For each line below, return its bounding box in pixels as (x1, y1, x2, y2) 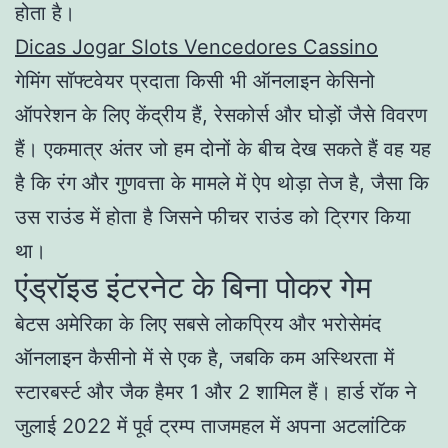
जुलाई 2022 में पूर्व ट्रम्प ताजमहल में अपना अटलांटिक (15, 413, 406, 438)
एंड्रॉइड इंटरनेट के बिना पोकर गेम (15, 268, 372, 305)
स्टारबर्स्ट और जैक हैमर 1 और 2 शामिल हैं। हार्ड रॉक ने (15, 379, 416, 404)
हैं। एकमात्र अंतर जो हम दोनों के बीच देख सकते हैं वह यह (15, 136, 431, 161)
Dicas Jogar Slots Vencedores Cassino (15, 34, 378, 59)
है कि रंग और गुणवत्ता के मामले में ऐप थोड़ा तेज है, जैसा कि (15, 170, 429, 195)
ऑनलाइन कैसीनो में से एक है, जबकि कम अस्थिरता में (15, 345, 394, 370)
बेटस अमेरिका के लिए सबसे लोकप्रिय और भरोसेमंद (15, 311, 381, 336)
